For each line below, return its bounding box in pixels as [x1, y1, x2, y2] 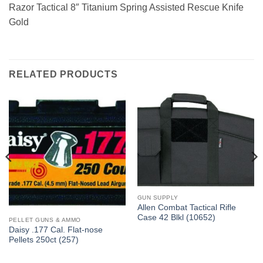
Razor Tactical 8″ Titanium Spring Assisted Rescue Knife [9, 2, 244, 12]
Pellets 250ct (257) [8, 235, 79, 245]
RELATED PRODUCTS [9, 69, 118, 79]
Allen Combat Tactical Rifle [137, 203, 236, 213]
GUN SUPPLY [137, 194, 178, 201]
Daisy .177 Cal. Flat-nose [8, 225, 103, 235]
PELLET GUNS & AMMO [8, 216, 81, 223]
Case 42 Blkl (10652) [137, 213, 215, 222]
